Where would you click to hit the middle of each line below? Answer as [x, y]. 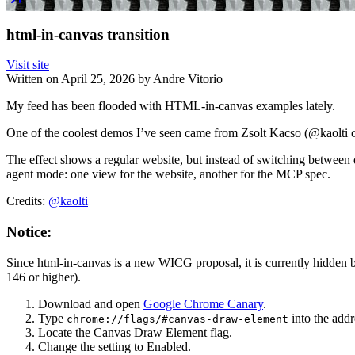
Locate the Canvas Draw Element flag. [135, 332]
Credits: [27, 201]
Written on [34, 79]
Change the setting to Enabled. [115, 346]
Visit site [28, 65]
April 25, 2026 [98, 79]
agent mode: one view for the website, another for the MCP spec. [168, 174]
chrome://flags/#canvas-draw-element [177, 319]
